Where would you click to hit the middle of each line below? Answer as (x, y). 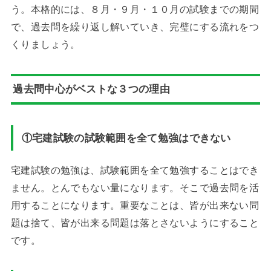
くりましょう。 (45, 44)
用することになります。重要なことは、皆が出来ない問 (135, 205)
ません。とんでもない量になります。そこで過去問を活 (135, 187)
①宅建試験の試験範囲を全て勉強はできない (126, 138)
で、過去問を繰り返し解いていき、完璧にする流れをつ (135, 26)
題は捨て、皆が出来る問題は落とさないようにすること (135, 222)
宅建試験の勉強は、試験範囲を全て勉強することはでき (135, 170)
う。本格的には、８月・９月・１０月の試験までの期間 (135, 9)
